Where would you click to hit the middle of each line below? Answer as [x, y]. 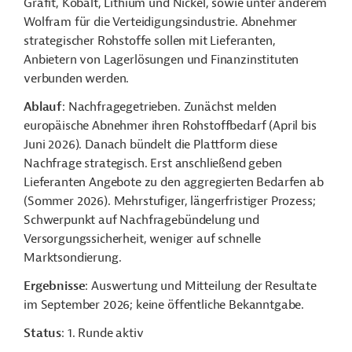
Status [43, 333]
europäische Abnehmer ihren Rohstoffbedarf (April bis [170, 126]
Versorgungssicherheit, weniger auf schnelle [143, 239]
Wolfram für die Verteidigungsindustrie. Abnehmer [161, 22]
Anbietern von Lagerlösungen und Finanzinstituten [161, 60]
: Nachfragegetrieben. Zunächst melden [170, 107]
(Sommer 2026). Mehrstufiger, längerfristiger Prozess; [170, 201]
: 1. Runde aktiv [103, 333]
